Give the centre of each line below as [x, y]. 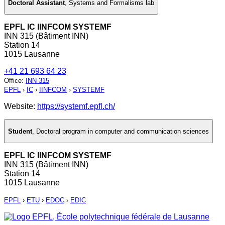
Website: [21, 106]
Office [13, 81]
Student [20, 131]
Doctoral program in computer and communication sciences [123, 131]
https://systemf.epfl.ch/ [76, 106]
